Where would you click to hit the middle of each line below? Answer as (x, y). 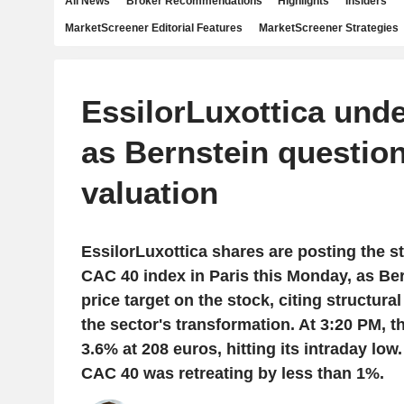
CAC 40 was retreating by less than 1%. (232, 373)
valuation (149, 193)
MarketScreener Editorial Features (154, 28)
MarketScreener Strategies (328, 28)
